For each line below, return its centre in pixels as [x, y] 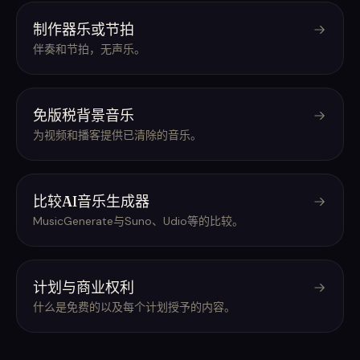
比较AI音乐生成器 [91, 201]
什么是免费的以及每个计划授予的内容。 [134, 307]
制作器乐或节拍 [84, 29]
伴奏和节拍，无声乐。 [89, 49]
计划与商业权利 [84, 287]
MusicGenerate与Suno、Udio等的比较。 [138, 221]
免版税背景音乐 [84, 115]
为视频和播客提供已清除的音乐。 [117, 135]
